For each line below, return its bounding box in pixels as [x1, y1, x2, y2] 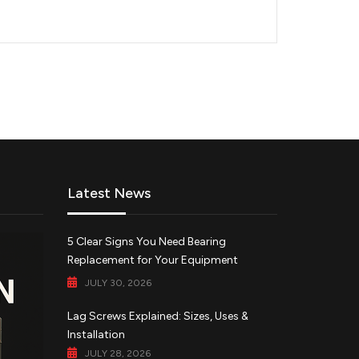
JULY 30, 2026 [84, 277, 151, 289]
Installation [67, 328, 125, 342]
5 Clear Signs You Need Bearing [67, 235, 226, 249]
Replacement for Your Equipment [67, 253, 238, 268]
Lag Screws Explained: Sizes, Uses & [67, 309, 248, 324]
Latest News [67, 184, 151, 203]
